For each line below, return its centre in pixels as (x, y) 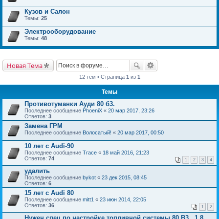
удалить (37, 171)
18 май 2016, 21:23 (126, 153)
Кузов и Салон (47, 11)
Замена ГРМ (44, 126)
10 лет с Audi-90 (49, 146)
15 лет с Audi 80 (49, 193)
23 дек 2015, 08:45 (124, 177)
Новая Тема (25, 66)
